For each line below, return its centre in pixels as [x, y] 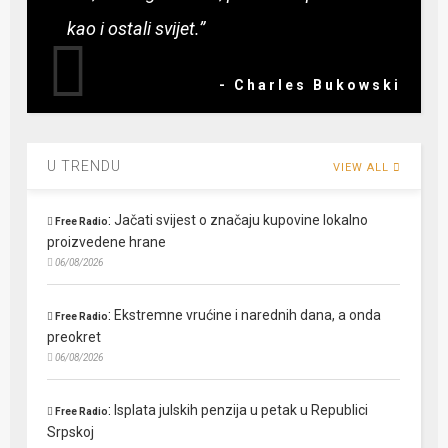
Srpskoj [71, 431]
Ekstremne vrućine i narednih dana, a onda [248, 314]
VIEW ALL [362, 167]
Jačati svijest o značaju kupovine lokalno [241, 219]
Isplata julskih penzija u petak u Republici [241, 409]
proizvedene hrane [107, 241]
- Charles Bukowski [309, 84]
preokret [74, 336]
